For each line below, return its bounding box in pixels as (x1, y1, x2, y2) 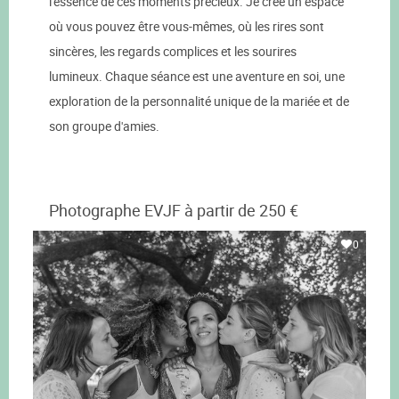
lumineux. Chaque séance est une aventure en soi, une (49, 68, 345, 85)
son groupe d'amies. (49, 118, 159, 135)
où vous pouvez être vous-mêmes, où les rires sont (49, 18, 324, 36)
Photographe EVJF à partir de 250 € (49, 200, 298, 222)
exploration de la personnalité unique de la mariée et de (49, 93, 349, 110)
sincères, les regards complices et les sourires (49, 43, 297, 61)
